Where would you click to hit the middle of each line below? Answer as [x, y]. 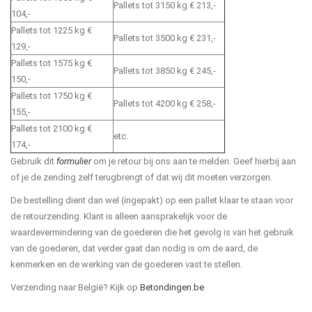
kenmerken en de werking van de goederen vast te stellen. [126, 264]
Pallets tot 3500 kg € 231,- [165, 38]
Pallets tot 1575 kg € [52, 63]
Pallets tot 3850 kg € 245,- [165, 71]
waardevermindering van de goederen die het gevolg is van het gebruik [152, 232]
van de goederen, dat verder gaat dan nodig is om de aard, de [134, 248]
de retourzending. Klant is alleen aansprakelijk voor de [119, 216]
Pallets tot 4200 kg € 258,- [165, 103]
